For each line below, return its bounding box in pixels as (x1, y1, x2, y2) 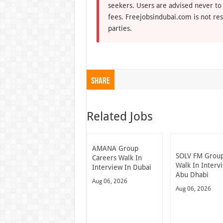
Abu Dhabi (176, 170, 209, 179)
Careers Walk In (92, 153, 142, 162)
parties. (108, 24, 132, 32)
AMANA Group (92, 144, 138, 152)
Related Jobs (86, 109, 153, 123)
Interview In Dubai (92, 163, 151, 171)
